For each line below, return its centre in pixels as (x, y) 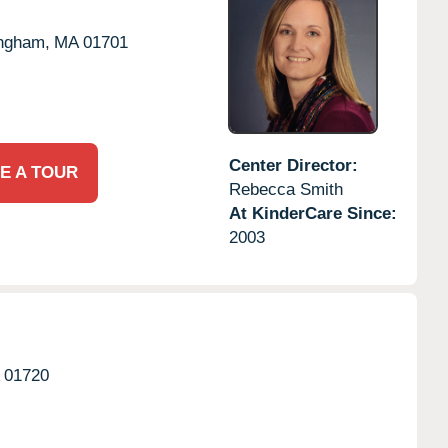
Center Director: (293, 165)
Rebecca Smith (285, 189)
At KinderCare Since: (312, 213)
